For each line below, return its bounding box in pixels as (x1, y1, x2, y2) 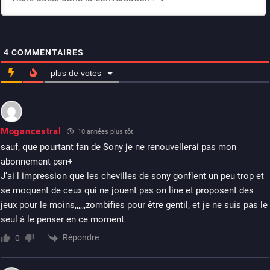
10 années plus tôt (76, 128, 134, 136)
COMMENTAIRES (9, 48, 84, 58)
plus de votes (51, 68, 101, 78)
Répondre (63, 233, 99, 243)
